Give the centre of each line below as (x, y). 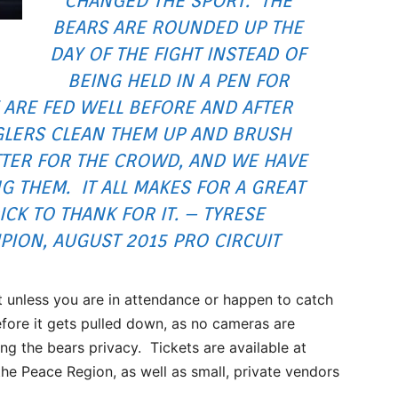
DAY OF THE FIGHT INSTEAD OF (178, 54)
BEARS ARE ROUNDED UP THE (178, 27)
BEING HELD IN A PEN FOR (178, 80)
